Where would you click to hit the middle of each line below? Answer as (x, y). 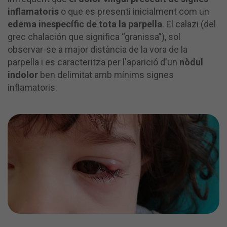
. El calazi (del (189, 24)
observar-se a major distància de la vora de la (98, 49)
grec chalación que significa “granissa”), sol (94, 37)
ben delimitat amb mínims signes (106, 75)
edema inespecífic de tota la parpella (85, 24)
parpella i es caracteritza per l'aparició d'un (93, 62)
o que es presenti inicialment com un (134, 11)
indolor (23, 75)
